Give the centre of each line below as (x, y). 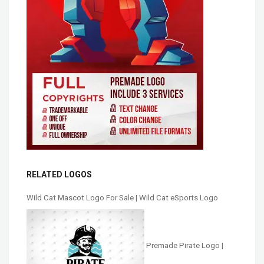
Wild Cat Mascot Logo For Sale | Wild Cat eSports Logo (122, 198)
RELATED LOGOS (59, 175)
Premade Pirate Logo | (185, 246)
